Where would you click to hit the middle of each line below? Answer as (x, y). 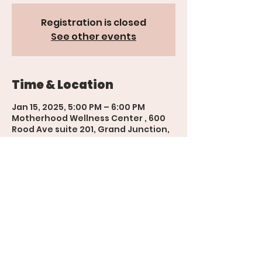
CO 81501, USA (41, 140)
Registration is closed (94, 22)
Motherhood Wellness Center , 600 (89, 118)
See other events (94, 36)
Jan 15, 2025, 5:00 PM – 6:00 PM (78, 107)
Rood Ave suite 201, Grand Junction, (91, 129)
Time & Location (63, 85)
